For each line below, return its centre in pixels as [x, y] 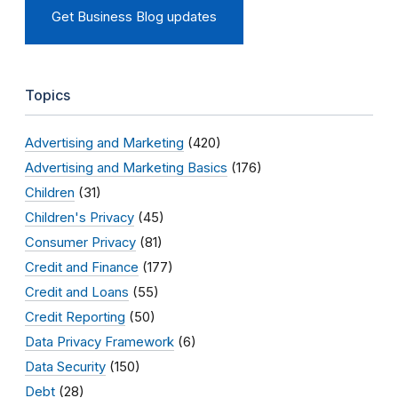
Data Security [65, 366]
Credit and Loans [77, 292]
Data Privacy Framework [99, 342]
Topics [48, 95]
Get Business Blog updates [134, 16]
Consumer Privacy [80, 242]
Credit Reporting [75, 317]
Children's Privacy [80, 217]
